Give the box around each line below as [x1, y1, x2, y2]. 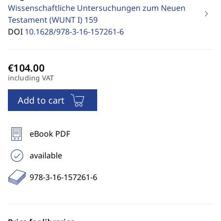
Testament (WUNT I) [8, 14, 84, 25]
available [30, 150, 62, 161]
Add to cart [18, 94, 65, 106]
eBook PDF [30, 128, 70, 139]
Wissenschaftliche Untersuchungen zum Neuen [8, 2, 185, 13]
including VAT [8, 73, 54, 82]
